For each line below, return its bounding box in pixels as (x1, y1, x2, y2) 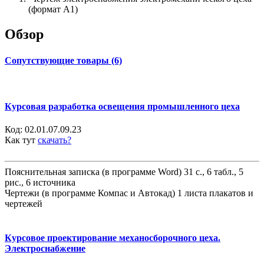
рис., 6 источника (5, 177, 75, 188)
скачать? (38, 135, 71, 146)
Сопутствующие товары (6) (5, 55, 122, 65)
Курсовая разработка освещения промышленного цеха (5, 101, 240, 112)
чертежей (5, 199, 42, 209)
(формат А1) (28, 4, 78, 15)
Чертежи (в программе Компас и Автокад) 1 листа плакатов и (5, 188, 253, 199)
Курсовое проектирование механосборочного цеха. (5, 232, 220, 243)
